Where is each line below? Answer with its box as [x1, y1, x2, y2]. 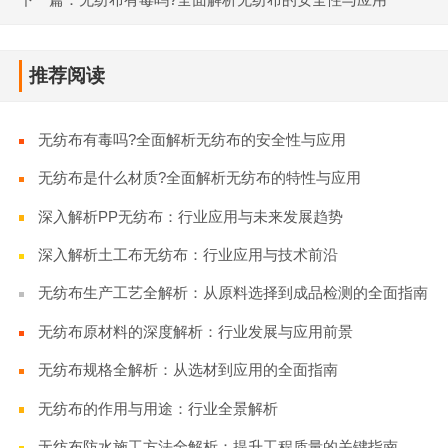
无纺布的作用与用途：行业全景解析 [38, 399, 279, 417]
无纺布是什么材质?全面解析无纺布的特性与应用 [38, 169, 362, 187]
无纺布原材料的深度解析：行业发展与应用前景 [38, 322, 354, 340]
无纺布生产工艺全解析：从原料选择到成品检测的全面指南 [38, 284, 429, 302]
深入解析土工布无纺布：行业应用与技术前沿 [38, 245, 339, 263]
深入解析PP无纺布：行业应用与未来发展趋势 [38, 207, 344, 225]
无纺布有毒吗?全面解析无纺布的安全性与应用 [38, 130, 347, 148]
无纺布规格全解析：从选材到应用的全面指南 [38, 361, 339, 379]
